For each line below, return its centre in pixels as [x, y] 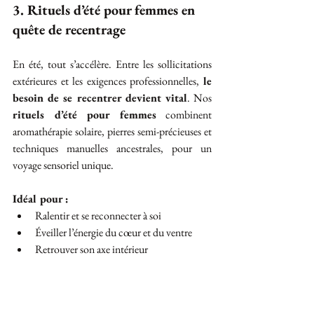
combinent [184, 115]
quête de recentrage [69, 29]
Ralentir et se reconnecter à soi [98, 216]
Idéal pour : [41, 199]
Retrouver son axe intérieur [91, 249]
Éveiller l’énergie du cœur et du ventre [114, 232]
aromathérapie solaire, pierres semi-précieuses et [112, 131]
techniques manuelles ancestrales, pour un [112, 148]
